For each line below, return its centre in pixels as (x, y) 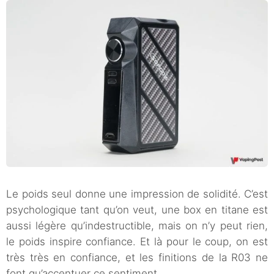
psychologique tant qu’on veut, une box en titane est (137, 210)
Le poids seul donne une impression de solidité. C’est (137, 194)
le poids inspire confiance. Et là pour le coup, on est (137, 242)
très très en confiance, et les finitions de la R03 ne (137, 258)
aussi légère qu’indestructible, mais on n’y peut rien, (137, 226)
